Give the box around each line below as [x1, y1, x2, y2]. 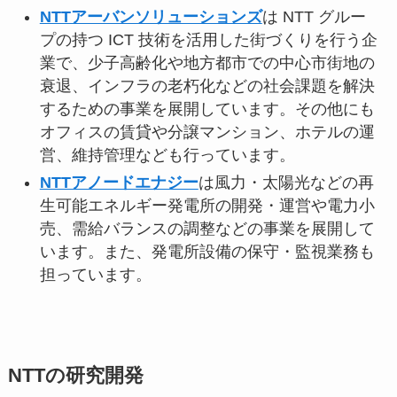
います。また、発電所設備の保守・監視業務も [39, 242, 375, 261]
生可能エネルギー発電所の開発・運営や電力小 [39, 196, 375, 214]
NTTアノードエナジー [39, 173, 198, 191]
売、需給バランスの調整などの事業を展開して [39, 219, 375, 237]
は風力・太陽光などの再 [198, 173, 374, 191]
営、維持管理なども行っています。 [39, 146, 295, 165]
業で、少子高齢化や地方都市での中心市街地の [39, 54, 375, 73]
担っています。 [39, 265, 152, 284]
